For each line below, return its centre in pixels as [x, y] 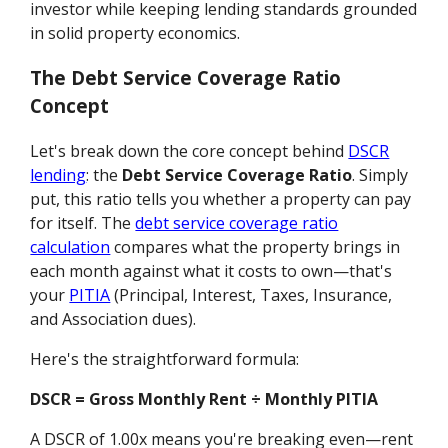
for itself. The [83, 222]
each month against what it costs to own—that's [211, 270]
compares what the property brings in [255, 246]
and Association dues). [113, 318]
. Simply [380, 174]
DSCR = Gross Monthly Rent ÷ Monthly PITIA [204, 398]
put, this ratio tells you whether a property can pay [221, 198]
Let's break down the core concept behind [189, 150]
